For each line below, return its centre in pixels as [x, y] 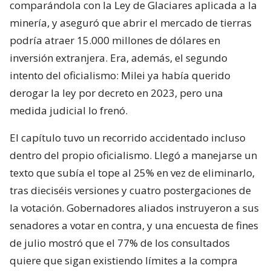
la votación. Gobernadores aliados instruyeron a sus [134, 207]
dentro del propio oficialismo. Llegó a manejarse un [133, 155]
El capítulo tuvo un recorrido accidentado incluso [128, 137]
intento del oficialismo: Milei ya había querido [120, 75]
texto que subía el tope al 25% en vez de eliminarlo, [132, 172]
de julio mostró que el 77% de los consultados [120, 243]
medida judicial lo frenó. [69, 110]
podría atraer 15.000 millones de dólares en [115, 40]
